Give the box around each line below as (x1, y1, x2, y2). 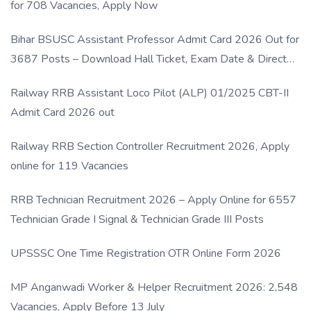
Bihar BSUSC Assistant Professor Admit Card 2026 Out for (10, 31, 299, 47)
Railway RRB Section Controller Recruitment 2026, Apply (10, 138, 289, 154)
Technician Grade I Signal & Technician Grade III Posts (10, 211, 264, 227)
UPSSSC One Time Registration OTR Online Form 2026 (10, 245, 281, 261)
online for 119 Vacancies (10, 158, 128, 174)
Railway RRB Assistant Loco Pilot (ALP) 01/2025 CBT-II (10, 85, 289, 101)
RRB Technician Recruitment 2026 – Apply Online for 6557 (10, 192, 296, 208)
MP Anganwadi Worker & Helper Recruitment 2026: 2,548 (10, 279, 298, 295)
